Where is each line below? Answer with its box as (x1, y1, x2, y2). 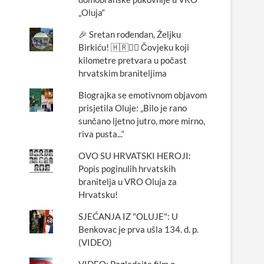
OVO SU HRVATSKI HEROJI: (78, 150, 191, 161)
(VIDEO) (78, 237, 112, 247)
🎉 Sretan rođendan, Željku (78, 29, 181, 39)
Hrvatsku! (78, 189, 118, 200)
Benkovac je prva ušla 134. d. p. (78, 224, 199, 235)
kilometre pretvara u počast (78, 55, 187, 65)
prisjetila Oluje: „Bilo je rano (78, 103, 187, 113)
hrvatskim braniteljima (78, 68, 167, 78)
